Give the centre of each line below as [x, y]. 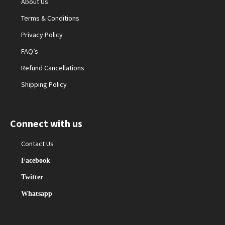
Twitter [32, 177]
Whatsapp [37, 194]
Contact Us [38, 144]
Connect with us [46, 124]
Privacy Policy [42, 35]
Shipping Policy [44, 85]
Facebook [36, 160]
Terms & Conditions [50, 18]
